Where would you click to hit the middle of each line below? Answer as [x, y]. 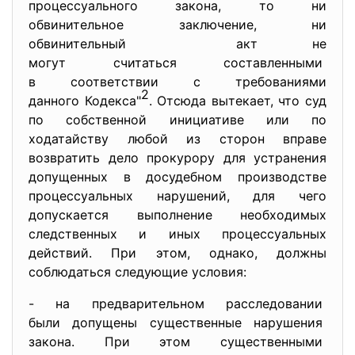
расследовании [276, 303]
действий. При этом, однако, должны [177, 253]
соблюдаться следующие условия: [137, 272]
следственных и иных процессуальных [177, 234]
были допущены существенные [141, 323]
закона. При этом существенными [177, 342]
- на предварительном [127, 303]
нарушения [290, 323]
